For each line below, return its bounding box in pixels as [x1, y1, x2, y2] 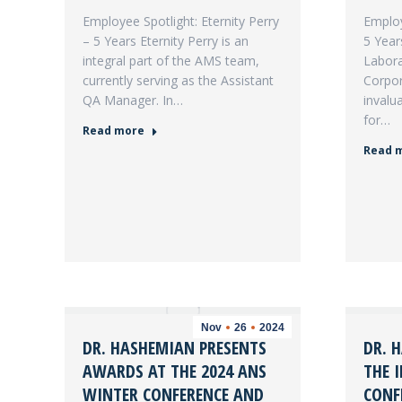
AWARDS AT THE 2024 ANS [83, 359, 267, 383]
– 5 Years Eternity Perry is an [83, 32, 249, 49]
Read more [83, 123, 144, 138]
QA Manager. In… [83, 92, 183, 109]
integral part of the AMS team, [83, 52, 259, 69]
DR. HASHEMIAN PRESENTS [83, 336, 267, 360]
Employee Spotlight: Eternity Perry [83, 13, 279, 30]
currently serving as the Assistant [83, 72, 274, 89]
